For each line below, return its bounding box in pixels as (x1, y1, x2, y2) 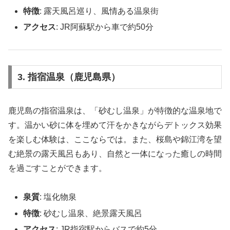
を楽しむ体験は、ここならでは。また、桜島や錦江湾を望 (8, 135, 222, 144)
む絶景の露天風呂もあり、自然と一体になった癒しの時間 (8, 149, 222, 158)
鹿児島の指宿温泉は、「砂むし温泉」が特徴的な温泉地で (8, 106, 222, 115)
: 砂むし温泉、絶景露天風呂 (40, 208, 143, 218)
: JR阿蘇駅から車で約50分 (56, 23, 154, 32)
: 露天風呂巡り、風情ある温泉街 (40, 7, 159, 16)
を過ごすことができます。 (8, 163, 107, 172)
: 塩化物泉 (40, 193, 77, 202)
